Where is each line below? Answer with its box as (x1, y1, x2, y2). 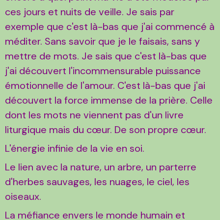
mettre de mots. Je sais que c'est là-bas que (5, 50, 207, 63)
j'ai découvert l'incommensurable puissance (5, 64, 201, 78)
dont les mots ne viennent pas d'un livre (5, 109, 184, 122)
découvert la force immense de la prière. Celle (5, 94, 213, 107)
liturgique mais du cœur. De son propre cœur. (5, 123, 209, 137)
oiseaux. (5, 190, 41, 203)
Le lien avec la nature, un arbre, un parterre (5, 161, 196, 174)
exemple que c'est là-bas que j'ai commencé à (5, 20, 215, 33)
